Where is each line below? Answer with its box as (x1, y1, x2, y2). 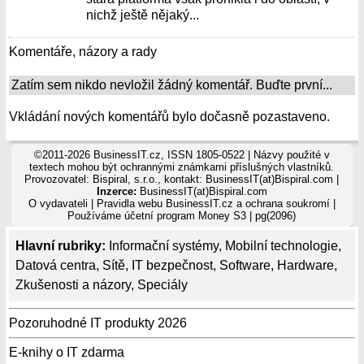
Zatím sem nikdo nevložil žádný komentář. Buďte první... (11, 78, 332, 92)
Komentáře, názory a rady (9, 45, 157, 58)
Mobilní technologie (225, 239, 338, 253)
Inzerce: (96, 185, 136, 197)
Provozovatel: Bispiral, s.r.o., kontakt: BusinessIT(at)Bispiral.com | (24, 173, 340, 185)
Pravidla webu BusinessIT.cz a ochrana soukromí (96, 197, 330, 210)
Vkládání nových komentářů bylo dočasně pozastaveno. (9, 110, 330, 123)
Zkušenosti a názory (15, 278, 131, 292)
